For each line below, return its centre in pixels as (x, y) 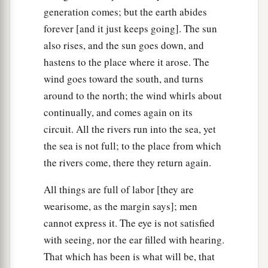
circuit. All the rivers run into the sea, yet (130, 129)
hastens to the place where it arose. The (127, 62)
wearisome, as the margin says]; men (121, 206)
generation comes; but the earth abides (125, 12)
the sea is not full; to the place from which (133, 146)
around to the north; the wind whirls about (133, 96)
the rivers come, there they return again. (127, 163)
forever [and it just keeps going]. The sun (130, 29)
